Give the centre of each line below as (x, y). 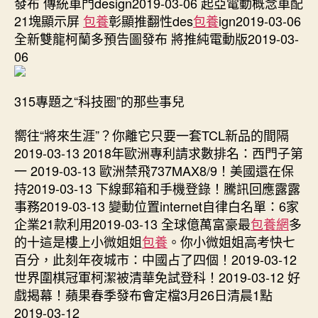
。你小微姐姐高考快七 (231, 241)
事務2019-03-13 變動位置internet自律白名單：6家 (157, 205)
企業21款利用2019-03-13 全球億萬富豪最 (132, 223)
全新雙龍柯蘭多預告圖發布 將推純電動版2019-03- (157, 38)
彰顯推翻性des (151, 20)
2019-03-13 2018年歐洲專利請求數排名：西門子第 (159, 152)
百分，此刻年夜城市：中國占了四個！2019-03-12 (155, 259)
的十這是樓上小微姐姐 (78, 241)
